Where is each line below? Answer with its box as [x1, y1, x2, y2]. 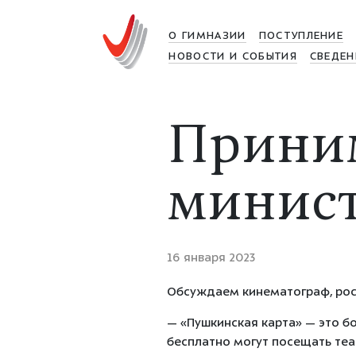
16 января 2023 [166, 252, 255, 265]
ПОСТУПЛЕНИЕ [258, 31, 344, 42]
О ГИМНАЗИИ [168, 31, 246, 42]
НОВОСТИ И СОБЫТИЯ [168, 52, 297, 63]
